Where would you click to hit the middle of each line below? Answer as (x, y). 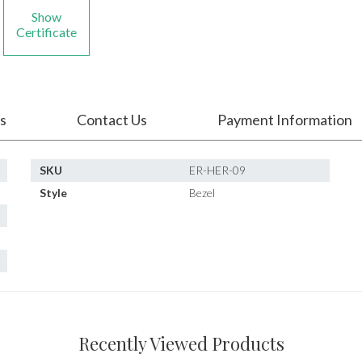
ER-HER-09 (218, 170)
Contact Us (112, 120)
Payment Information (285, 120)
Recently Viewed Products (181, 343)
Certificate (46, 32)
